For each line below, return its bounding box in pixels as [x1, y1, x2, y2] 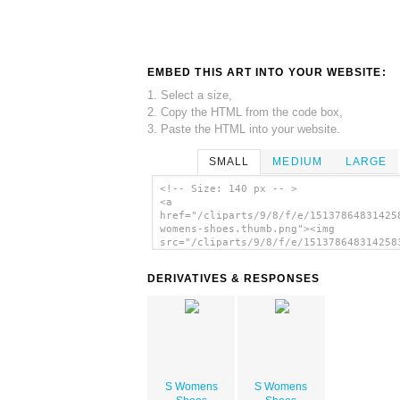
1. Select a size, [147, 87, 232, 102]
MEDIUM [272, 154, 322, 168]
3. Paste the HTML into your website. [147, 121, 340, 136]
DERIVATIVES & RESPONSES [147, 272, 320, 286]
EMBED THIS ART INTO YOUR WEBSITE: [147, 65, 387, 79]
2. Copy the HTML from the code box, [147, 104, 343, 119]
